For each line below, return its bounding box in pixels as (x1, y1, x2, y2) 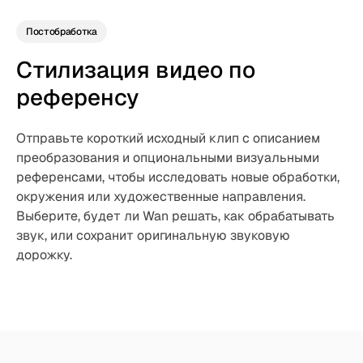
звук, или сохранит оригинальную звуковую (16, 227, 290, 244)
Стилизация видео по (16, 55, 255, 84)
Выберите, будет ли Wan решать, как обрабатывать (16, 207, 335, 224)
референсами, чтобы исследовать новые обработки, (16, 169, 340, 186)
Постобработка (26, 25, 97, 38)
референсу (16, 83, 139, 112)
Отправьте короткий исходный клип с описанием (16, 130, 320, 147)
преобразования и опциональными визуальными (16, 149, 319, 166)
